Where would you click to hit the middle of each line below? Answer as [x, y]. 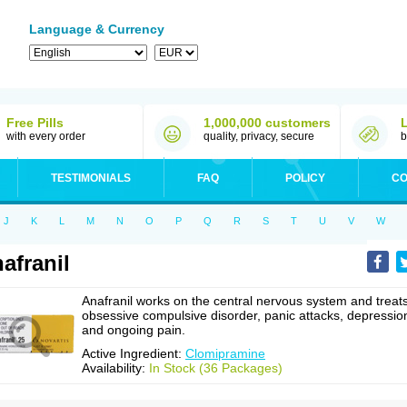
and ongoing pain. [134, 330]
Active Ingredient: [134, 353]
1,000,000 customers [267, 123]
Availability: [115, 368]
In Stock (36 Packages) [216, 368]
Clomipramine [225, 353]
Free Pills [35, 123]
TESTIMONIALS [91, 178]
